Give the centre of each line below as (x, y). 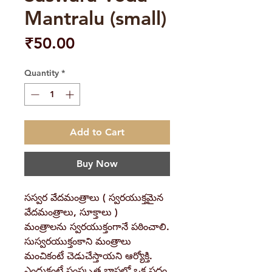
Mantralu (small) (95, 18)
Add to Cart (97, 132)
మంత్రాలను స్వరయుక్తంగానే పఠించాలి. (97, 227)
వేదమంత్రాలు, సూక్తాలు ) (71, 212)
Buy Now (97, 164)
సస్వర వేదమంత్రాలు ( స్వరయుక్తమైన (94, 198)
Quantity (42, 73)
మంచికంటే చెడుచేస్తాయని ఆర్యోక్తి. (88, 256)
